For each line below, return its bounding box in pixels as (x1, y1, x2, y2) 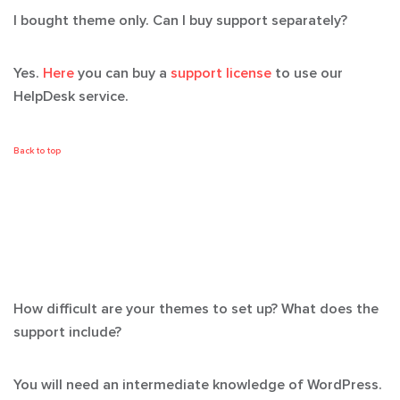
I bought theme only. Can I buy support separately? (13, 13, 347, 28)
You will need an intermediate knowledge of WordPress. (13, 378, 382, 392)
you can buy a (74, 66, 171, 80)
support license (171, 66, 271, 80)
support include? (13, 325, 121, 339)
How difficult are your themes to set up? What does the (13, 302, 379, 316)
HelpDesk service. (13, 89, 129, 104)
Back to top (13, 146, 61, 155)
